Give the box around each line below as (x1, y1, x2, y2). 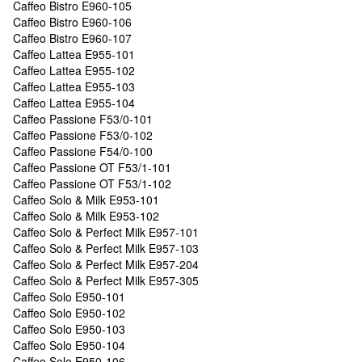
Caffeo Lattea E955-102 (13, 61, 135, 78)
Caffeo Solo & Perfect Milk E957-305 (13, 271, 199, 288)
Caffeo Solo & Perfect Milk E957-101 (13, 223, 199, 240)
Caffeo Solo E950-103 (13, 320, 125, 337)
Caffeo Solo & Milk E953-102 (13, 207, 159, 224)
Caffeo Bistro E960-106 (13, 13, 132, 30)
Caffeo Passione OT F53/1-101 (13, 158, 171, 175)
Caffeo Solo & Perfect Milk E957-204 (13, 255, 199, 272)
